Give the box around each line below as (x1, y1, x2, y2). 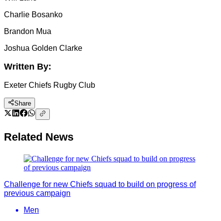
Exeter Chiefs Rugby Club (4, 81, 95, 89)
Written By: (4, 62, 51, 72)
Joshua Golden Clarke (4, 44, 82, 52)
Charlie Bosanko (4, 10, 63, 19)
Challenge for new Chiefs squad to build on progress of (4, 180, 196, 188)
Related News (4, 130, 74, 143)
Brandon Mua (4, 27, 51, 36)
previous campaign (4, 188, 71, 197)
